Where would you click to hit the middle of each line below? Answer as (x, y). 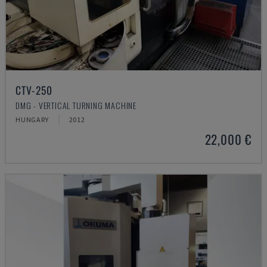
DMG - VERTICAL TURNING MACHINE (76, 105)
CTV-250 (34, 90)
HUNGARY (32, 119)
